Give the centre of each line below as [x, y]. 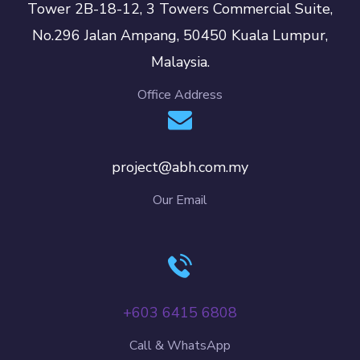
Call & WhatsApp [180, 345]
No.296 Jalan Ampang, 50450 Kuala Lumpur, [180, 36]
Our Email [180, 200]
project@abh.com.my [180, 167]
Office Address [180, 95]
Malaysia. [180, 62]
